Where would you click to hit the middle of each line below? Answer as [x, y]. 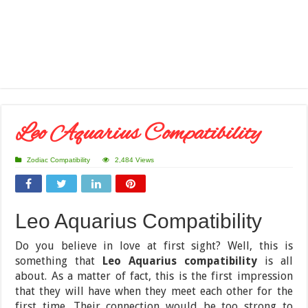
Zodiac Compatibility [59, 159]
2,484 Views [135, 159]
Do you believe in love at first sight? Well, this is [154, 245]
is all [275, 261]
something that [59, 261]
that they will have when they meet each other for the [154, 291]
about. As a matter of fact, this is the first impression [154, 276]
